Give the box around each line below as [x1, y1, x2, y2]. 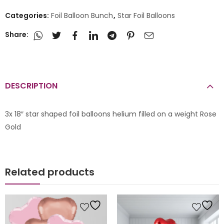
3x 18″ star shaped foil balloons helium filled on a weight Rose [5, 109, 216, 119]
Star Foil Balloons [117, 10, 175, 20]
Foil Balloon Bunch [51, 10, 113, 20]
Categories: [5, 10, 50, 20]
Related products [5, 165, 94, 179]
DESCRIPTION [5, 80, 57, 92]
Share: [5, 29, 28, 40]
